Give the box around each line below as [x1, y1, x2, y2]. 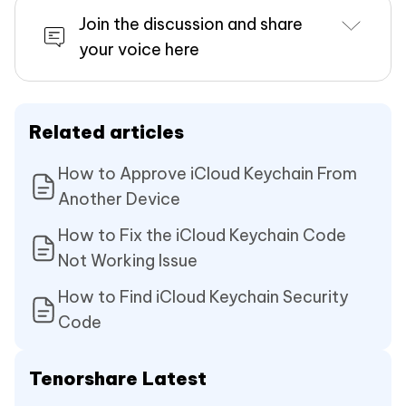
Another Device [58, 188, 180, 209]
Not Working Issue [58, 249, 198, 271]
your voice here [79, 38, 199, 60]
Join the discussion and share [79, 13, 303, 34]
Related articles [29, 120, 184, 143]
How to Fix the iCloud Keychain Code [58, 224, 346, 246]
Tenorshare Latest [29, 366, 207, 390]
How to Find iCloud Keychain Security [58, 285, 349, 307]
